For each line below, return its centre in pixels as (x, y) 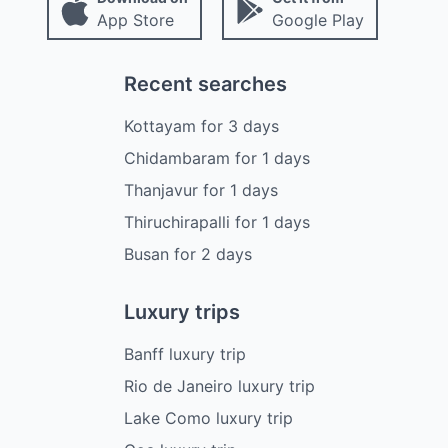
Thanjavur (161, 190)
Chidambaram (177, 158)
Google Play (317, 20)
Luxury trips (182, 312)
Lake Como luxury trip (208, 418)
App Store (135, 20)
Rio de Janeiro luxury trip (219, 386)
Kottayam (160, 126)
